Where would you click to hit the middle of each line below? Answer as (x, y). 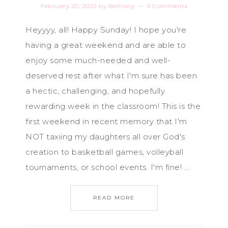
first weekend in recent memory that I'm (106, 121)
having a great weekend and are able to (106, 45)
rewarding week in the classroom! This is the (113, 106)
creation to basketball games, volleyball (104, 152)
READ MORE (114, 198)
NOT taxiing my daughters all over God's (105, 137)
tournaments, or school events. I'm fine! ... (107, 167)
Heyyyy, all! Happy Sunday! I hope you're (106, 30)
